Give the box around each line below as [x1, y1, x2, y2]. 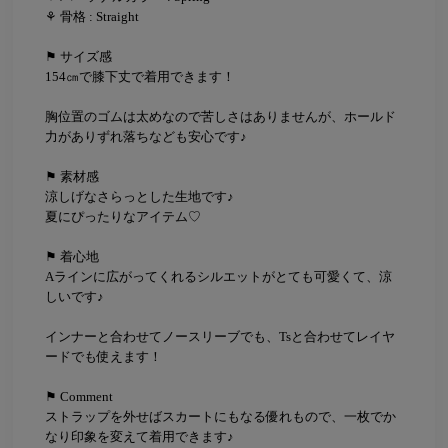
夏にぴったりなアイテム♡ [44, 209, 201, 225]
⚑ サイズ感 [44, 49, 112, 65]
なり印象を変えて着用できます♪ [44, 429, 234, 445]
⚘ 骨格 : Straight [44, 9, 139, 25]
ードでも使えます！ [44, 349, 162, 365]
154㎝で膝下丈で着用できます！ [44, 69, 235, 85]
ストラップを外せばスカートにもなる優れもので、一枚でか [44, 409, 396, 425]
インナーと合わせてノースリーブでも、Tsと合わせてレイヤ [44, 329, 395, 345]
